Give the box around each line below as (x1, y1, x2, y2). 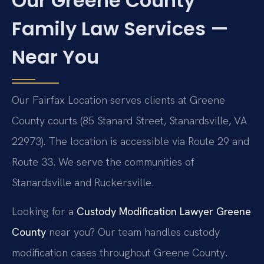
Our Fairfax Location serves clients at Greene (12, 93, 225, 107)
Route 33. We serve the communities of (12, 154, 194, 169)
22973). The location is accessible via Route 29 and (12, 134, 249, 148)
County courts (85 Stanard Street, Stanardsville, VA (12, 113, 247, 127)
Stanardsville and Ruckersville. (12, 175, 154, 189)
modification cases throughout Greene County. (12, 246, 227, 260)
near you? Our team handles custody (46, 225, 220, 239)
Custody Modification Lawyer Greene (77, 204, 251, 219)
